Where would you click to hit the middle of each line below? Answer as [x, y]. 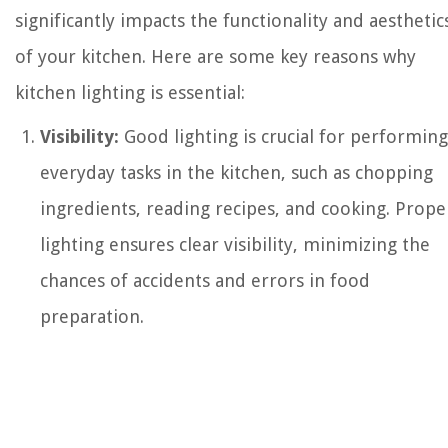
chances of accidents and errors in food [205, 281]
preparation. [92, 317]
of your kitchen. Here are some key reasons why [215, 57]
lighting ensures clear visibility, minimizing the [235, 245]
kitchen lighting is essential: [130, 93]
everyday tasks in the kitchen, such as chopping [236, 173]
